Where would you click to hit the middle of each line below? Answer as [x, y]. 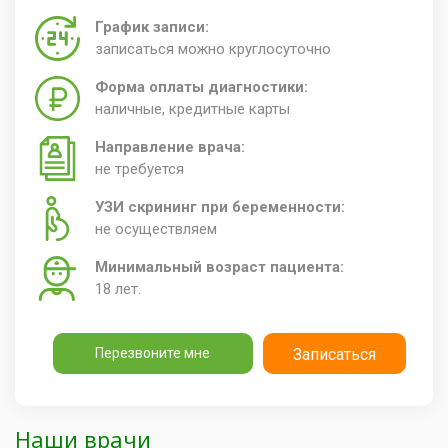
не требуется [139, 168]
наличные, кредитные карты [192, 108]
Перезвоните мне [152, 352]
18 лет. [118, 288]
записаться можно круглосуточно [213, 48]
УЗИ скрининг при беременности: [220, 206]
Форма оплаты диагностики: [201, 86]
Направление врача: [170, 146]
